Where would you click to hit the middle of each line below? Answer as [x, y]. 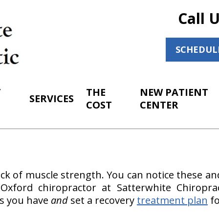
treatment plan [172, 200]
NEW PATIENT [174, 92]
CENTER [159, 105]
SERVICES [52, 99]
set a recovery [102, 200]
